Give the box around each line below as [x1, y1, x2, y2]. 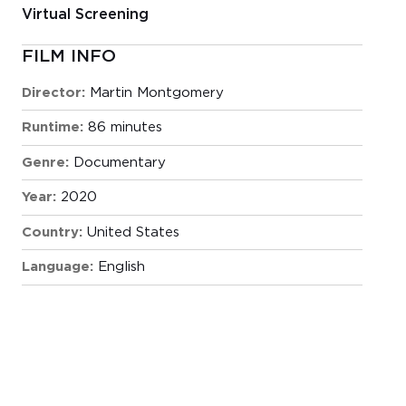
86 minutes [87, 121, 162, 135]
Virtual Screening [21, 6, 149, 22]
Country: [21, 225, 82, 239]
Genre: [21, 155, 69, 169]
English [97, 260, 145, 275]
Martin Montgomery [89, 85, 224, 100]
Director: [21, 85, 85, 100]
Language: [21, 260, 93, 275]
